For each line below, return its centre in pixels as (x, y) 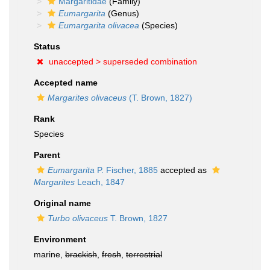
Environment (60, 239)
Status (47, 46)
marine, (49, 254)
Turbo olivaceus (78, 218)
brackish (81, 254)
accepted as (184, 170)
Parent (47, 155)
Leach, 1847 (100, 182)
